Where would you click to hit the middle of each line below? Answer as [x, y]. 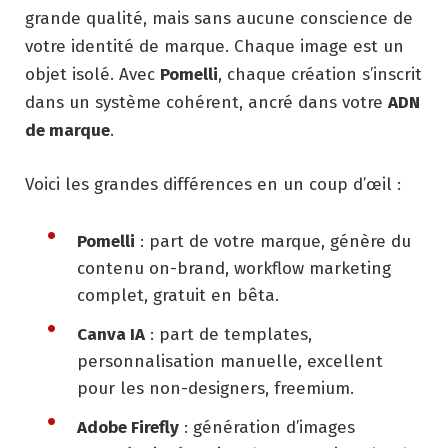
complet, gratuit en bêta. [178, 296]
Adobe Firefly [128, 428]
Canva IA [111, 335]
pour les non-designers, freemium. [215, 389]
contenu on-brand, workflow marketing [234, 269]
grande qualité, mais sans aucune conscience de [219, 19]
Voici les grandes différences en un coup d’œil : [213, 185]
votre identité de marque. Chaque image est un [214, 47]
